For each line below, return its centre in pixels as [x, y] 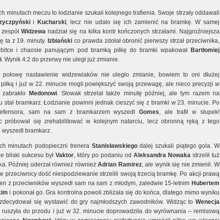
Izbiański [60, 41]
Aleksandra [150, 155]
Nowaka [179, 155]
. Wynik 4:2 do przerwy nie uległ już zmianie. [60, 59]
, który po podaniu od [104, 155]
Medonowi [43, 93]
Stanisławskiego [114, 146]
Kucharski [52, 22]
